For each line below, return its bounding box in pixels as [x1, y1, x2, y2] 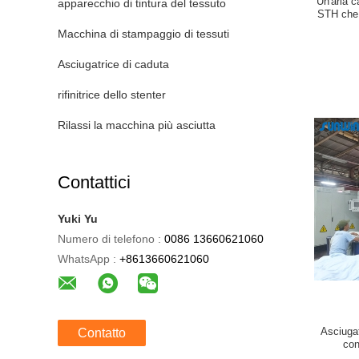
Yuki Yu [58, 212, 98, 225]
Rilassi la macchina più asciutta [58, 119, 216, 131]
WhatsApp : [58, 252, 116, 265]
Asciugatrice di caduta [58, 58, 169, 71]
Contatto [78, 326, 126, 340]
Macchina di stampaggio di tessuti [58, 27, 229, 40]
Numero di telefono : [58, 232, 161, 245]
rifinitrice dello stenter [58, 88, 166, 101]
